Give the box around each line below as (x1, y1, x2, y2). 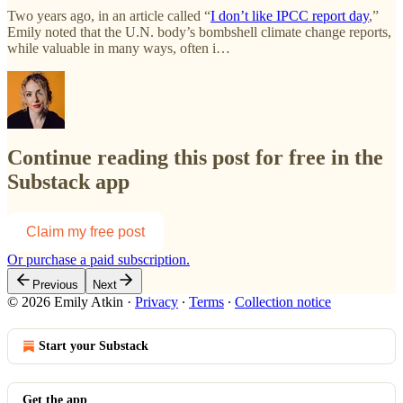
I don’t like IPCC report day (210, 7, 369, 23)
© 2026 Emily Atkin (7, 294, 123, 310)
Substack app (7, 170, 130, 194)
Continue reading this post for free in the (7, 146, 383, 170)
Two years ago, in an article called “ (7, 7, 210, 23)
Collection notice (235, 294, 331, 310)
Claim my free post (26, 224, 145, 240)
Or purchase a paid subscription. (7, 252, 190, 268)
